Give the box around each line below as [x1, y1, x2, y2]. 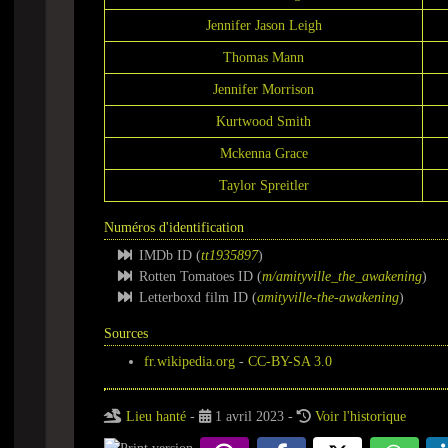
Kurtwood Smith [216, 114, 311, 129]
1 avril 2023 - [211, 409, 297, 424]
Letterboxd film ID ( [139, 290, 257, 305]
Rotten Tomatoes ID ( [139, 269, 262, 284]
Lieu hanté [126, 409, 186, 424]
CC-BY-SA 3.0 [248, 354, 332, 369]
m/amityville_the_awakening [262, 269, 422, 284]
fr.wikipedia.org [144, 354, 235, 369]
